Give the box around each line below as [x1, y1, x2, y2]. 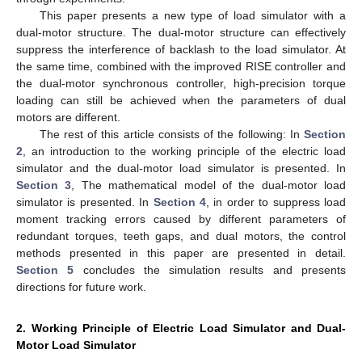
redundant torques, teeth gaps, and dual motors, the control [16, 229, 346, 242]
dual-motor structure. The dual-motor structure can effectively [16, 25, 346, 39]
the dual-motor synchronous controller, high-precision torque [16, 76, 346, 90]
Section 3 [16, 178, 72, 192]
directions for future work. [16, 280, 146, 293]
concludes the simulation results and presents [74, 263, 347, 276]
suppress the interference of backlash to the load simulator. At [16, 42, 346, 56]
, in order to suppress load [206, 195, 347, 208]
